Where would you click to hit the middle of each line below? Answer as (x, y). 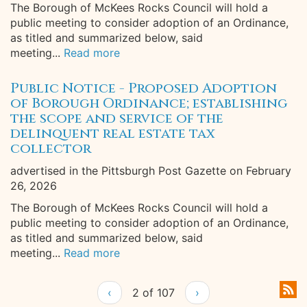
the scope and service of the (117, 118)
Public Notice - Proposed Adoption (144, 88)
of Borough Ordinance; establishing (149, 103)
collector (51, 148)
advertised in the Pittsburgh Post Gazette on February (151, 171)
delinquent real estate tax (113, 133)
